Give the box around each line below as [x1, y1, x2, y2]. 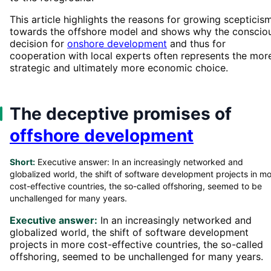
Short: [10, 156, 35, 167]
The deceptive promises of [10, 103, 232, 124]
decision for [10, 37, 67, 50]
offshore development [10, 125, 194, 146]
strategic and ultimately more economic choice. [10, 61, 228, 74]
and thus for [167, 37, 226, 50]
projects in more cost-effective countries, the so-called [10, 238, 263, 250]
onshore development [67, 37, 167, 50]
